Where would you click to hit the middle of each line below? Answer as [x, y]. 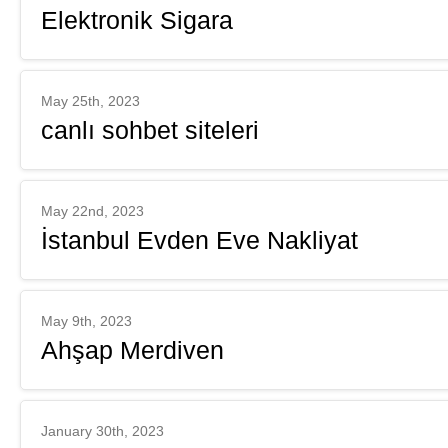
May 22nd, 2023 [92, 211]
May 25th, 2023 [90, 101]
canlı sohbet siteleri [150, 130]
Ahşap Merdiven [132, 350]
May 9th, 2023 [86, 321]
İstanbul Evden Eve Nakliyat [199, 240]
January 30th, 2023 [102, 431]
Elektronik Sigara [137, 20]
